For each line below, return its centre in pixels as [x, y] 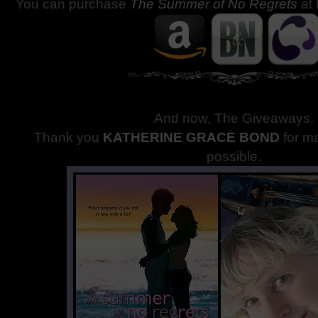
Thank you [69, 137]
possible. [234, 157]
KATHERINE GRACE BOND [192, 137]
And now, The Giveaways [232, 118]
